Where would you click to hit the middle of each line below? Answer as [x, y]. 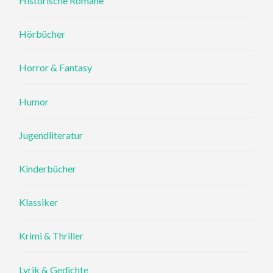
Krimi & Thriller [51, 236]
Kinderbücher [48, 169]
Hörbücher [42, 34]
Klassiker [39, 202]
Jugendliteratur [51, 135]
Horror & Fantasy [56, 68]
